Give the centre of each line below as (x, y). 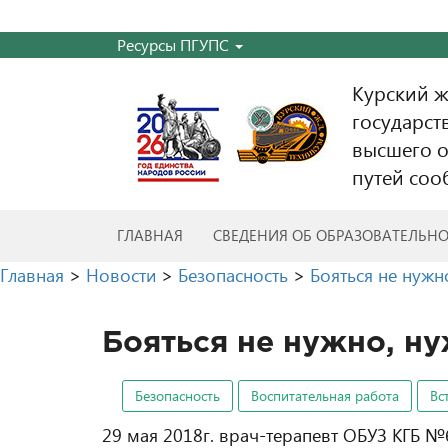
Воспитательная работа (325, 395)
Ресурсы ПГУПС (175, 44)
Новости (121, 274)
